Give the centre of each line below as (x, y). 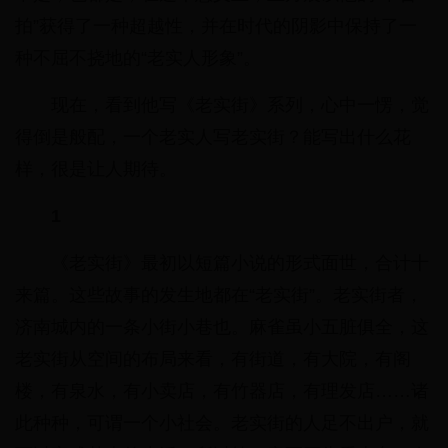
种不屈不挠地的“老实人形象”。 (138, 58)
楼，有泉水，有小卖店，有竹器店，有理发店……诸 (222, 391)
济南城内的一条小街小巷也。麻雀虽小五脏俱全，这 (222, 327)
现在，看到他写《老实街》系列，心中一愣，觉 (240, 105)
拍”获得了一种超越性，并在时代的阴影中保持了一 (216, 26)
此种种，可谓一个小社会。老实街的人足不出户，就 (222, 423)
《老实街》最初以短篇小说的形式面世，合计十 (240, 263)
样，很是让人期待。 (96, 169)
